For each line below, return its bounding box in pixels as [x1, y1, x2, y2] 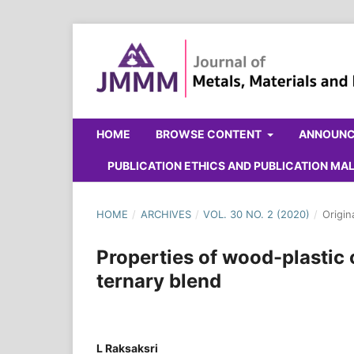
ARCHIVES [140, 207, 191, 220]
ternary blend [96, 269, 221, 292]
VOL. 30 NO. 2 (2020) [203, 207, 311, 220]
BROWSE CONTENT [156, 126, 264, 141]
